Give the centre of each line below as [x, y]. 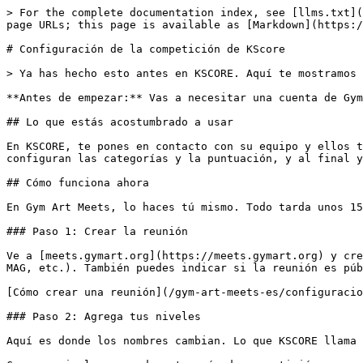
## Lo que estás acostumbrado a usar [120, 122]
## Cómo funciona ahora [78, 183]
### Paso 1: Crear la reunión [97, 231]
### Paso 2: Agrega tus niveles [104, 316]
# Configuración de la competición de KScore [146, 49]
